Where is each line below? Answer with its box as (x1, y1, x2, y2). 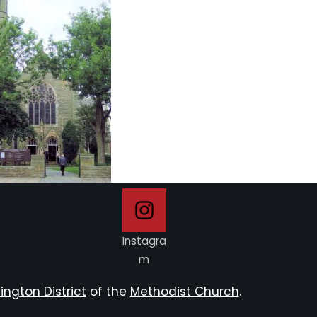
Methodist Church (129, 283, 239, 300)
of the (86, 283, 130, 300)
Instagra (122, 234, 166, 248)
